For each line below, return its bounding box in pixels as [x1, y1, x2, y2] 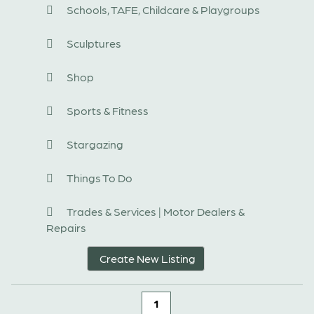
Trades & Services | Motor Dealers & [64, 203, 245, 219]
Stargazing [64, 136, 123, 151]
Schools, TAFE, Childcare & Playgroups [64, 1, 260, 17]
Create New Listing [100, 250, 196, 266]
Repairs [46, 219, 86, 235]
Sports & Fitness [64, 102, 149, 118]
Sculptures [64, 35, 121, 50]
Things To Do [64, 170, 132, 185]
